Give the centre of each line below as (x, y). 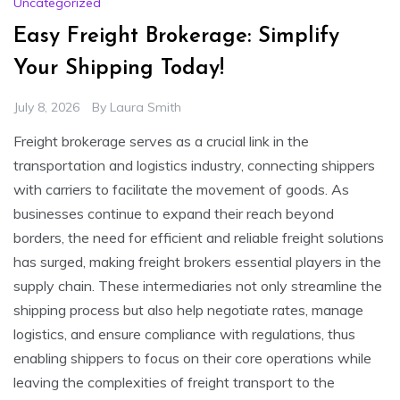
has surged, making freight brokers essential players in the (197, 261)
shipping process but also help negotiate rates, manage (188, 309)
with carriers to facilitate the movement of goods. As (181, 189)
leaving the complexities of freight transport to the (174, 382)
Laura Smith (146, 107)
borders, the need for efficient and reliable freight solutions (199, 237)
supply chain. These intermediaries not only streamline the (198, 285)
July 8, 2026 (46, 107)
